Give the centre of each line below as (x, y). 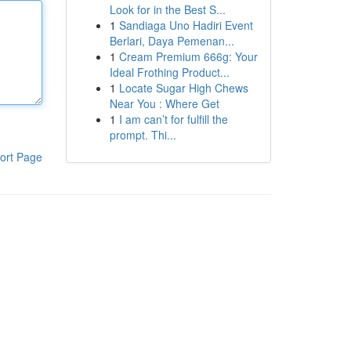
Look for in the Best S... (167, 9)
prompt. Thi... (143, 135)
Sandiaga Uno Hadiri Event (186, 25)
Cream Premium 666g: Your (188, 56)
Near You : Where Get (164, 103)
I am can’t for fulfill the (173, 119)
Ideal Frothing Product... (169, 72)
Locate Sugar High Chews (183, 88)
